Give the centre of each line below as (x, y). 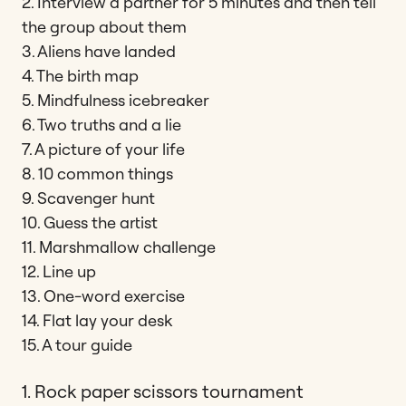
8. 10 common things (97, 173)
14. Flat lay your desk (97, 320)
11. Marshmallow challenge (119, 246)
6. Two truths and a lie (101, 124)
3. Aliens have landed (99, 51)
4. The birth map (80, 75)
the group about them (104, 26)
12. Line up (59, 271)
